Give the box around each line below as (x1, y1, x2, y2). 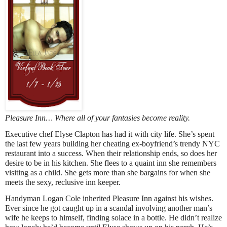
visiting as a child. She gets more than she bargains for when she (5, 168, 210, 177)
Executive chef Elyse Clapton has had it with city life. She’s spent (5, 130, 214, 139)
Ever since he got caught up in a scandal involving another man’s (5, 204, 212, 213)
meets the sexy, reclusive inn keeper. (5, 178, 121, 187)
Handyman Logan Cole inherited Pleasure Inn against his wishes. (5, 194, 213, 203)
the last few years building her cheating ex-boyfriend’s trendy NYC (5, 139, 220, 148)
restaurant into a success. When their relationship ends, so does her (5, 149, 217, 158)
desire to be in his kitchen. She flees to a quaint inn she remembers (5, 159, 216, 168)
